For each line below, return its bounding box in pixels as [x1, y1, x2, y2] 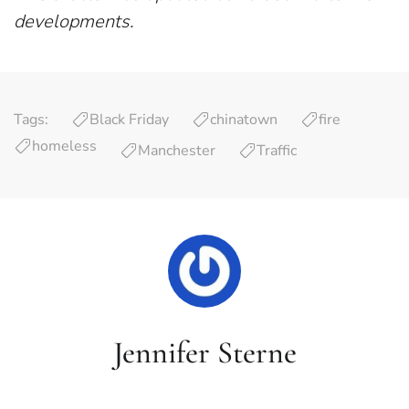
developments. [14, 9, 133, 34]
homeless [32, 136, 97, 156]
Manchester [138, 141, 215, 161]
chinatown [210, 110, 278, 130]
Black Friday [89, 110, 169, 130]
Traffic [257, 141, 297, 161]
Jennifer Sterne [112, 334, 297, 372]
